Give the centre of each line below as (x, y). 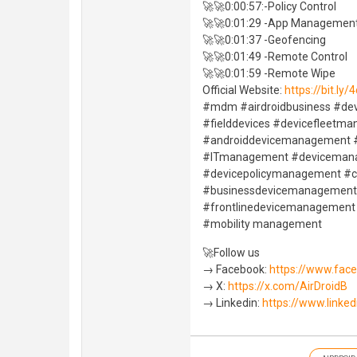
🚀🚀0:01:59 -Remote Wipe (269, 74)
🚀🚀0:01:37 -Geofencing (264, 40)
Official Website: (243, 90)
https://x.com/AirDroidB (288, 286)
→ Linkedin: (232, 303)
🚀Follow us (231, 253)
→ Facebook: (236, 270)
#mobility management (262, 224)
